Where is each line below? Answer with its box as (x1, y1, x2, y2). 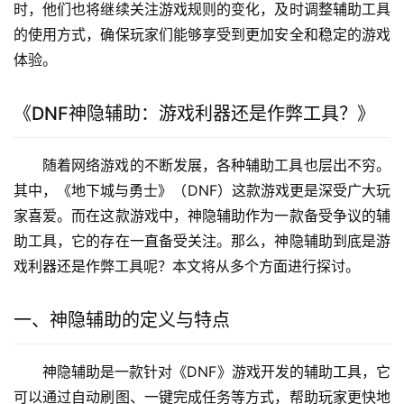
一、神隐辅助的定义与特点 (14, 309, 230, 332)
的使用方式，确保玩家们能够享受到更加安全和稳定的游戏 (14, 25, 390, 44)
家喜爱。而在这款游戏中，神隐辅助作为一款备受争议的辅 (14, 207, 390, 225)
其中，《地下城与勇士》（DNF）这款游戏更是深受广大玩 (14, 181, 390, 200)
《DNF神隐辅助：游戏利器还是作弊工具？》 (14, 103, 375, 125)
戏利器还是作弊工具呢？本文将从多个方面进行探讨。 (14, 257, 360, 276)
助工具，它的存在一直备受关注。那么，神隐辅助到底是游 (14, 232, 390, 251)
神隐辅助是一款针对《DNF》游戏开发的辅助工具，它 (42, 363, 390, 381)
